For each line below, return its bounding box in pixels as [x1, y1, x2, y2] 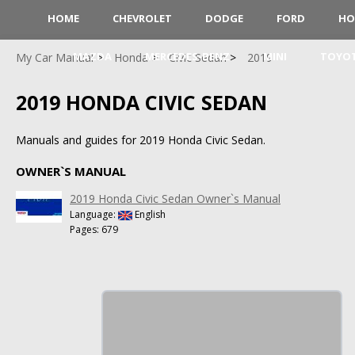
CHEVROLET [113, 11, 172, 25]
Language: [70, 207, 118, 221]
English [132, 207, 166, 221]
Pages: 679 [70, 222, 118, 236]
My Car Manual [16, 50, 94, 65]
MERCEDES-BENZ [145, 49, 230, 63]
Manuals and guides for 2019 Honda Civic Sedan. [16, 132, 265, 147]
